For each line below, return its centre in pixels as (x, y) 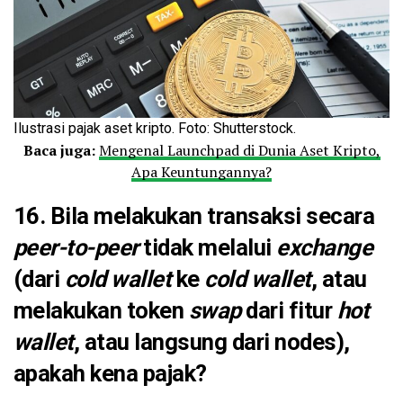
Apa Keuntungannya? (201, 172)
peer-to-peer (76, 248)
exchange (325, 248)
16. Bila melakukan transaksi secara (194, 216)
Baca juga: (59, 151)
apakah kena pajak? (110, 374)
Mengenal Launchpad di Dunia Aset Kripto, (239, 151)
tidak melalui (207, 248)
